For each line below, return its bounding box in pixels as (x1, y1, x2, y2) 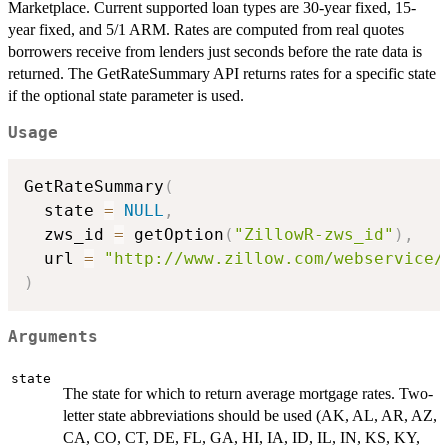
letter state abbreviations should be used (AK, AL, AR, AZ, (63, 406, 437, 424)
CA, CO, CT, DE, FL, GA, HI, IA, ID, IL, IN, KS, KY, (63, 428, 420, 446)
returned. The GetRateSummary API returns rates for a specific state (8, 64, 436, 82)
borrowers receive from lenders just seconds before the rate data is (8, 42, 422, 60)
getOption (124, 225, 224, 245)
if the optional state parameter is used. (8, 86, 244, 104)
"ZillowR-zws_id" (234, 225, 394, 245)
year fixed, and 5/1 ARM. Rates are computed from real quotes (8, 20, 404, 38)
